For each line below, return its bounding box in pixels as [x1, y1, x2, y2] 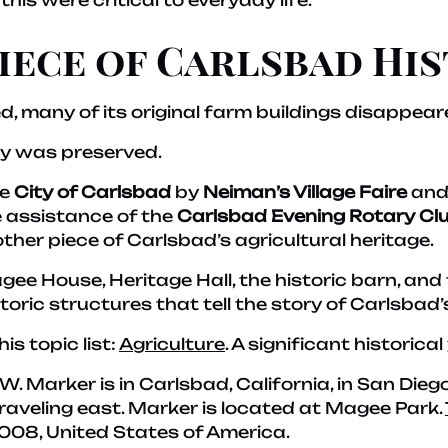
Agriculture [119, 334, 225, 354]
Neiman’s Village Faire [203, 182, 407, 202]
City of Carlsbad [14, 182, 171, 202]
